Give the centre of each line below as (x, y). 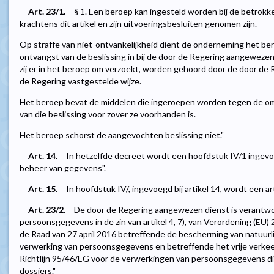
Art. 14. (43, 156)
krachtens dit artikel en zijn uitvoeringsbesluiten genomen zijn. (138, 24)
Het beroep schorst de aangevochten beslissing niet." (122, 135)
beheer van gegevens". (63, 168)
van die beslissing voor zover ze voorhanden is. (108, 114)
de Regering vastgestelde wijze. (80, 81)
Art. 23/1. (47, 12)
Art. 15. (43, 189)
